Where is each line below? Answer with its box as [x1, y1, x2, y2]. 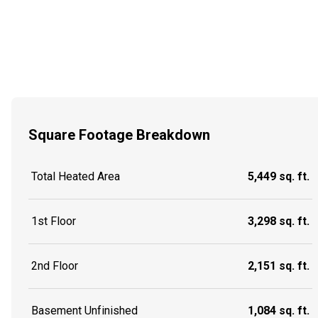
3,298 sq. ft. [248, 214, 309, 229]
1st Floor [31, 214, 76, 229]
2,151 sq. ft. [248, 259, 309, 273]
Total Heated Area [31, 170, 120, 184]
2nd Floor [31, 259, 78, 273]
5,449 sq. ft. [248, 170, 309, 184]
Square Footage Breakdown [28, 126, 210, 143]
